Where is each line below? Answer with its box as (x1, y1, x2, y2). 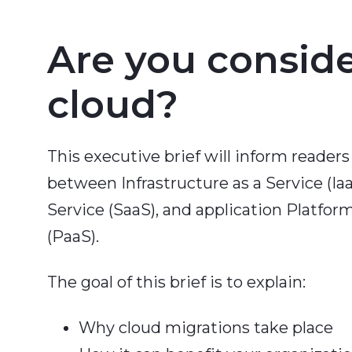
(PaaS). (47, 226, 103, 246)
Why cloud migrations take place (79, 317, 333, 337)
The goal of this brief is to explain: (47, 272, 306, 291)
